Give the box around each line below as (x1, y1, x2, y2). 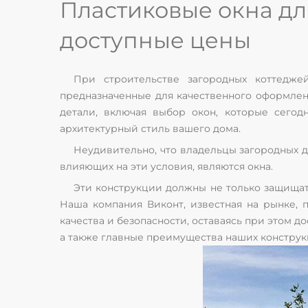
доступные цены (60, 27, 251, 54)
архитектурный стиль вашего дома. (60, 122, 241, 135)
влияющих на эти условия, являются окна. (60, 160, 273, 173)
